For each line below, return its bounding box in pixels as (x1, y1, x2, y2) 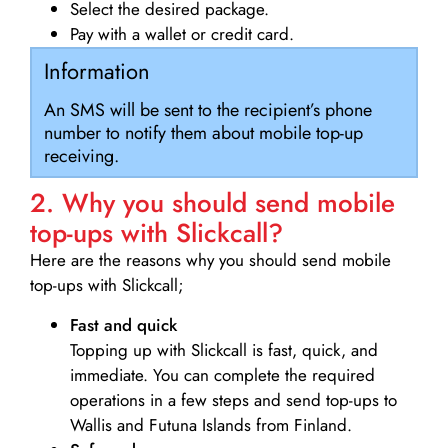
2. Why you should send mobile (30, 184, 395, 223)
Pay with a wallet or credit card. (70, 22, 294, 47)
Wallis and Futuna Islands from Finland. (70, 412, 352, 437)
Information (43, 55, 150, 87)
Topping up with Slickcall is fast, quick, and (70, 337, 378, 362)
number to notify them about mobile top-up (43, 120, 363, 147)
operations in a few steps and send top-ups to (70, 387, 397, 412)
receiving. (43, 143, 119, 170)
